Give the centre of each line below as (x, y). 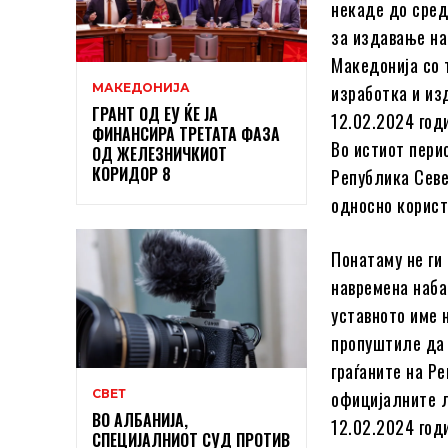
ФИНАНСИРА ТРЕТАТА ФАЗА (186, 133)
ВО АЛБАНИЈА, (140, 419)
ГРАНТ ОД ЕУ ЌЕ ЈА (155, 113)
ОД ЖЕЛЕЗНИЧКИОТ (159, 153)
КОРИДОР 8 (131, 173)
